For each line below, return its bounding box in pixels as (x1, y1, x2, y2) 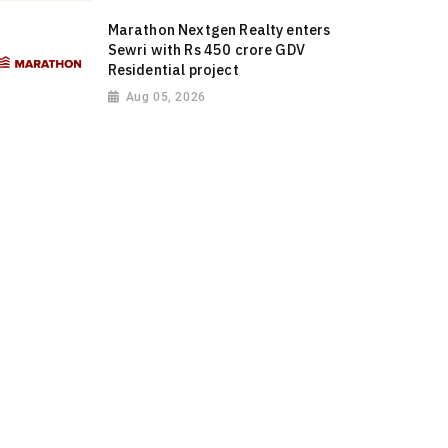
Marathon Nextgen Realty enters (107, 20, 331, 40)
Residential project (107, 60, 239, 80)
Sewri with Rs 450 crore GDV (107, 40, 305, 60)
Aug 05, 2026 (125, 89, 206, 104)
